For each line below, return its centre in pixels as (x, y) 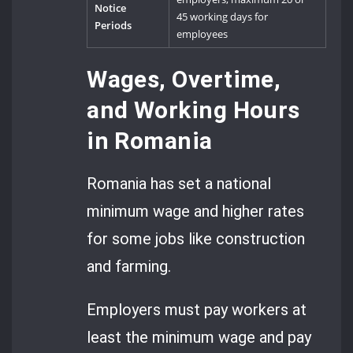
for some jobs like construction (196, 238)
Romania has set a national (179, 183)
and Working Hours (193, 110)
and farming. (129, 266)
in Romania (150, 140)
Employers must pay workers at (197, 310)
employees (203, 34)
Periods (113, 26)
